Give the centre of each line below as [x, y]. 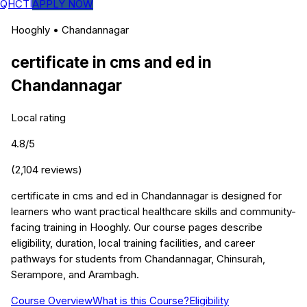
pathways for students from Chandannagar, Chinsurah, [138, 259]
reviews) [60, 170]
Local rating [38, 118]
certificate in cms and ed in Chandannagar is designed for [146, 196]
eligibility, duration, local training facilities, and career [133, 243]
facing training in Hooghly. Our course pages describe [137, 228]
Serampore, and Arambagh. [75, 275]
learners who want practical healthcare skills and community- [153, 212]
